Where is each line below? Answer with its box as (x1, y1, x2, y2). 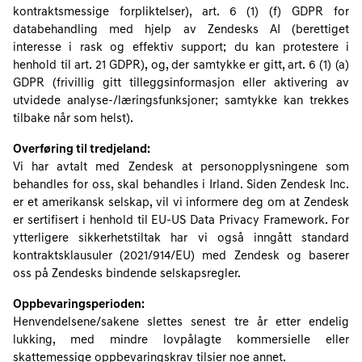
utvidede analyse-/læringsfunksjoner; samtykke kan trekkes (13, 95, 349, 107)
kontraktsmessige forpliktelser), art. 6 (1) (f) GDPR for (13, 6, 349, 19)
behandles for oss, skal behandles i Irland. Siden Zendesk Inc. (13, 179, 349, 192)
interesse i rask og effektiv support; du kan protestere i (13, 42, 349, 54)
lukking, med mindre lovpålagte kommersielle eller (13, 335, 349, 347)
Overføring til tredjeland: (13, 144, 150, 156)
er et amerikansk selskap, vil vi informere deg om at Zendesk (13, 197, 349, 209)
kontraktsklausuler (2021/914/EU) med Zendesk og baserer (13, 250, 349, 263)
